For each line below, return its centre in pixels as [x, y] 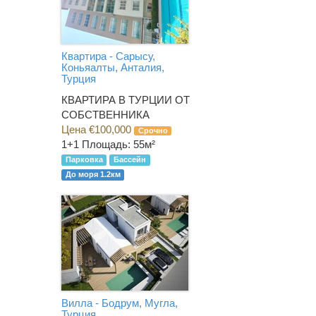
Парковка [84, 160]
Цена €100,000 [98, 129]
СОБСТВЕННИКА [105, 114]
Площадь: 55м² [119, 144]
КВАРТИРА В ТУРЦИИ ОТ [126, 99]
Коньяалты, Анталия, [113, 68]
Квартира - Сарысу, [108, 56]
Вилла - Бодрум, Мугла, [120, 303]
